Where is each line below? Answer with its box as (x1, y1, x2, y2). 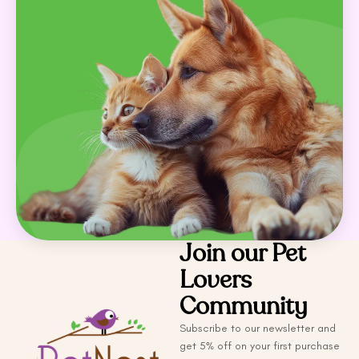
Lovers (179, 264, 252, 296)
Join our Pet (179, 237, 306, 269)
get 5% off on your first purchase (179, 338, 340, 353)
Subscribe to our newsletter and (179, 321, 336, 335)
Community (179, 290, 307, 322)
